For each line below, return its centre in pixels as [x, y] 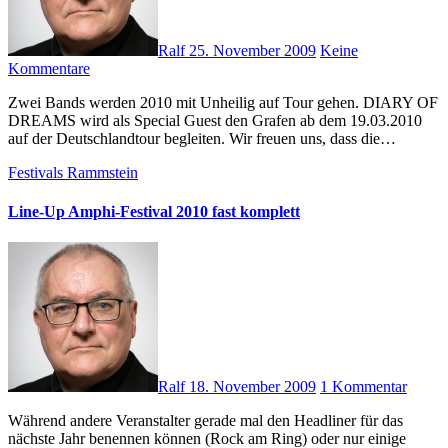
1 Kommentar [363, 387]
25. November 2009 [252, 50]
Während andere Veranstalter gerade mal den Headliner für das [15, 421]
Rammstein [102, 172]
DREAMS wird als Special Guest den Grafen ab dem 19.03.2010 [215, 120]
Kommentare [49, 68]
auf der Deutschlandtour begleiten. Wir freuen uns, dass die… [202, 138]
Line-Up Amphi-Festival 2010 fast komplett [154, 211]
